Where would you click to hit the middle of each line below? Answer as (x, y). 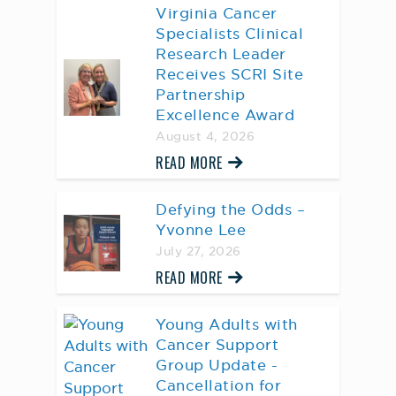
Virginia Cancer (217, 14)
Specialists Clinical (229, 34)
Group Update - (217, 366)
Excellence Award (225, 115)
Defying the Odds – (230, 210)
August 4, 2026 (205, 137)
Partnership (201, 95)
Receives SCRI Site (229, 75)
